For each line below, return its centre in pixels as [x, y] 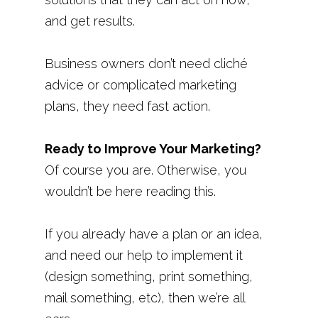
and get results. [89, 21]
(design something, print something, [148, 276]
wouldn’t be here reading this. [130, 191]
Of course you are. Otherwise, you [145, 170]
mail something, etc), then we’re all [144, 298]
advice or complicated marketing [140, 85]
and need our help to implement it [143, 255]
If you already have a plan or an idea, [153, 234]
